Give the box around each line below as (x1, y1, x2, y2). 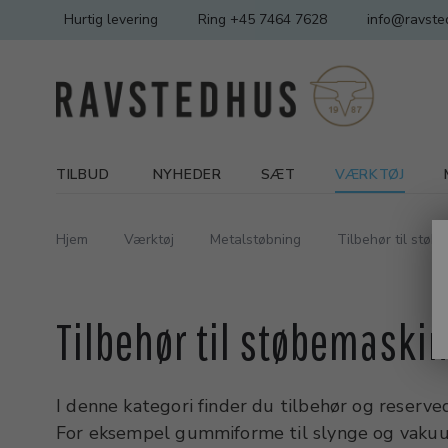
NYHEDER (152, 165, 222, 184)
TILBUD (56, 165, 110, 184)
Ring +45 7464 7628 (198, 10, 327, 29)
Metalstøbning (210, 230, 301, 249)
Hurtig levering (64, 10, 158, 29)
